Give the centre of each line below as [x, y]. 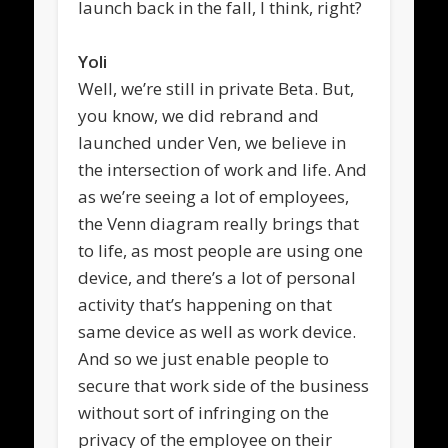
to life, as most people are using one [221, 250]
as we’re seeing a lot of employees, [214, 196]
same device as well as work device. [217, 331]
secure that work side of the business [224, 385]
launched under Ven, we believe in [212, 142]
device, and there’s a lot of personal [217, 277]
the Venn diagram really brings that [219, 223]
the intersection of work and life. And [223, 169]
